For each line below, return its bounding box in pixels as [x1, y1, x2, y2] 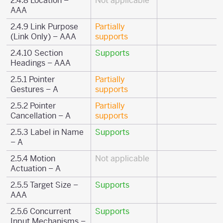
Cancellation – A [10, 111, 71, 121]
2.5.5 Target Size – [10, 180, 78, 190]
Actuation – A [10, 163, 61, 174]
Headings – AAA [10, 58, 71, 68]
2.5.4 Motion [10, 153, 55, 164]
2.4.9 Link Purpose [10, 21, 78, 32]
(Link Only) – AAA [10, 31, 76, 42]
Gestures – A [10, 84, 58, 95]
